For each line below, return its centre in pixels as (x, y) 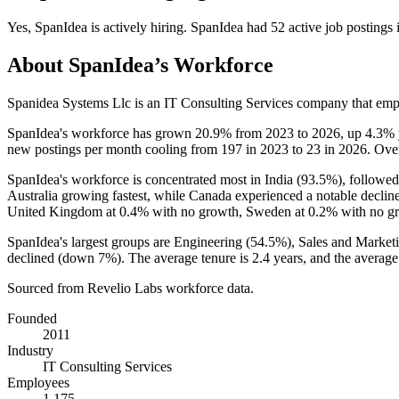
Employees (38, 382)
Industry (30, 350)
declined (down (53, 257)
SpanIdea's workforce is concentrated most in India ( (154, 179)
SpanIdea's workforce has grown (101, 133)
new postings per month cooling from (114, 149)
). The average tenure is (184, 257)
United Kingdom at (63, 211)
